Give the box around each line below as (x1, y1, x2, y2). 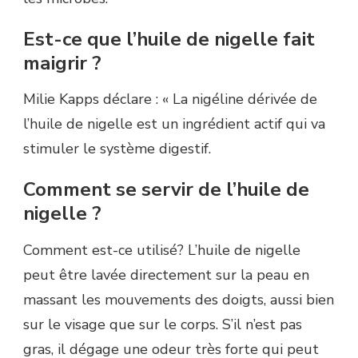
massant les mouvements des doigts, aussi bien (23, 290, 334, 309)
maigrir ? (23, 50, 101, 76)
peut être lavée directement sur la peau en (23, 265, 309, 284)
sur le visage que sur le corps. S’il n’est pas (23, 315, 302, 334)
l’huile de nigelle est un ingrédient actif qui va (23, 114, 325, 134)
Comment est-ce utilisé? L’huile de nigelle (23, 241, 300, 260)
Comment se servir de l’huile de (23, 177, 309, 203)
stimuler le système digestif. (23, 139, 211, 159)
